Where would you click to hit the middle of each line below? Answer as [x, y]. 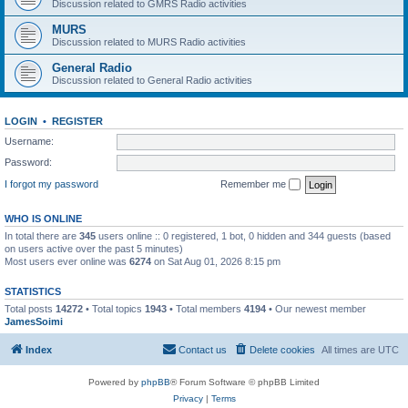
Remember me [255, 184]
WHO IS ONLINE [43, 219]
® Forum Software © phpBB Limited [245, 382]
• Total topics [114, 309]
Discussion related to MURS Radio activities [149, 41]
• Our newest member [316, 309]
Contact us [203, 349]
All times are [350, 349]
